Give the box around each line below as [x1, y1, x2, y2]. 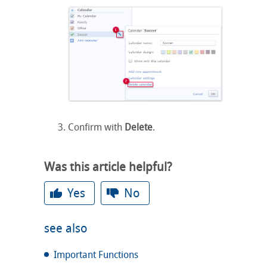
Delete [125, 121, 153, 133]
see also [44, 221, 88, 235]
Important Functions [54, 249, 138, 260]
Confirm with [68, 121, 125, 133]
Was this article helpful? [44, 159, 172, 174]
